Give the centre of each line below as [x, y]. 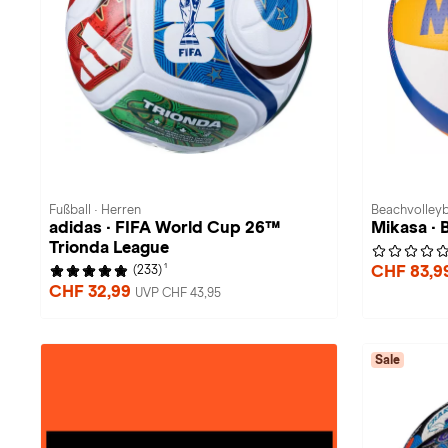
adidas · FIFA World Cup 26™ [164, 227]
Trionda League [109, 247]
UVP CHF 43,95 [178, 293]
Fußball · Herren [95, 210]
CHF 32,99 [92, 291]
